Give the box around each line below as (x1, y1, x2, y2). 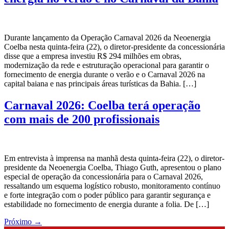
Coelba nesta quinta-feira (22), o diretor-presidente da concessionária (4, 42, 225, 52)
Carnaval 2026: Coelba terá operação (4, 99, 200, 112)
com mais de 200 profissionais (4, 112, 159, 126)
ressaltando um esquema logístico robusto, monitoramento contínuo (4, 181, 220, 191)
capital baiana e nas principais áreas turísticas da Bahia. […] (4, 79, 196, 88)
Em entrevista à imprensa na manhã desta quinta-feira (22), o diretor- (4, 154, 224, 163)
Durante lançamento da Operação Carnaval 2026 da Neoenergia (4, 33, 211, 42)
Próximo (4, 217, 34, 226)
